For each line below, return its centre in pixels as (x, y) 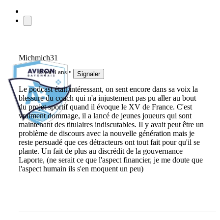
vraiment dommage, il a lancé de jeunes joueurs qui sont (105, 116)
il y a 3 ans (52, 72)
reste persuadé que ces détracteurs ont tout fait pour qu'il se (109, 142)
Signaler (88, 74)
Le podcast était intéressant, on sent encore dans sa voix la (108, 89)
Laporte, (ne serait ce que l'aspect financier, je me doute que (110, 160)
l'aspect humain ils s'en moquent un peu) (81, 169)
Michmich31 (38, 57)
